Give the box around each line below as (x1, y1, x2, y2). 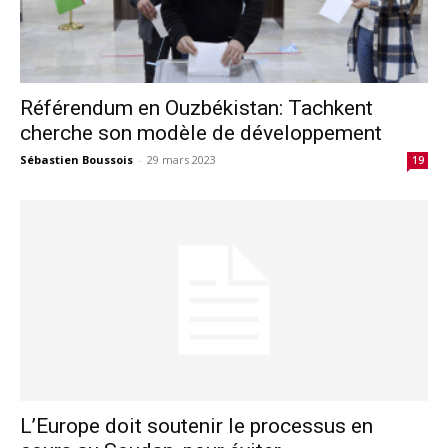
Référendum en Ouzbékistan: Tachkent (20, 95, 373, 120)
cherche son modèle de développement (20, 120, 382, 145)
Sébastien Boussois (20, 151, 133, 167)
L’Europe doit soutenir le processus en (20, 414, 373, 439)
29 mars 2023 (147, 151, 216, 167)
